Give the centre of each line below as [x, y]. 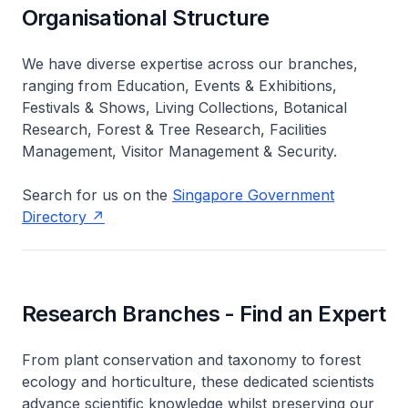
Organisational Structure [146, 17]
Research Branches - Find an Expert [204, 313]
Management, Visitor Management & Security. [179, 151]
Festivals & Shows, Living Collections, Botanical [184, 107]
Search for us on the [97, 194]
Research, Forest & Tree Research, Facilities [174, 129]
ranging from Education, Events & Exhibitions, [179, 85]
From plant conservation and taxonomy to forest [191, 359]
